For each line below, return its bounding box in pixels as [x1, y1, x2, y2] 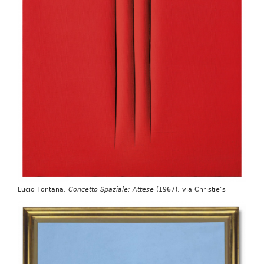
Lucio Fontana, [17, 185, 68, 193]
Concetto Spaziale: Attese [68, 185, 154, 193]
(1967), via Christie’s [153, 185, 226, 193]
